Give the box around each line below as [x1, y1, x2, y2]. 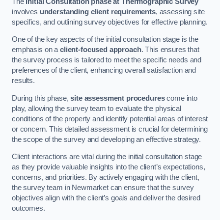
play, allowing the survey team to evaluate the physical [12, 104, 182, 112]
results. [12, 77, 35, 85]
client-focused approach [59, 46, 141, 54]
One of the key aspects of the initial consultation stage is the [12, 35, 198, 44]
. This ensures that [141, 46, 199, 54]
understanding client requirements [39, 7, 156, 16]
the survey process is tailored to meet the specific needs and [12, 56, 202, 64]
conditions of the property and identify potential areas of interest [12, 114, 208, 123]
